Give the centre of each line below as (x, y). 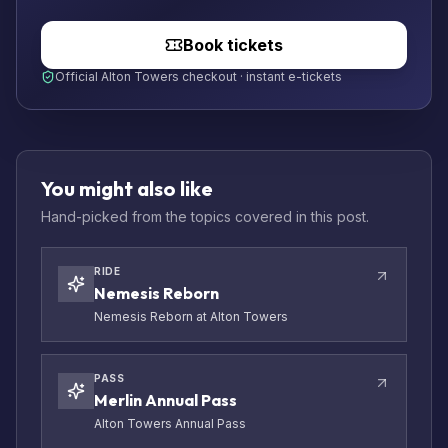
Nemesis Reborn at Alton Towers (191, 317)
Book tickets (233, 45)
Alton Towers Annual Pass (170, 424)
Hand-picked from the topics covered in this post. (205, 217)
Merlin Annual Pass (165, 400)
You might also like (127, 189)
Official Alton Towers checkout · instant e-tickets (198, 77)
